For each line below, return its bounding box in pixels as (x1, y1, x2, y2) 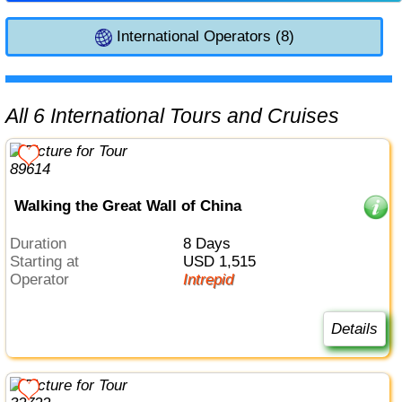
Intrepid (187, 271, 233, 289)
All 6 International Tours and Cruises (19, 103, 340, 127)
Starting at (20, 253, 80, 271)
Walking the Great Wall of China (13, 197, 241, 214)
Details (330, 319, 378, 337)
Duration (21, 235, 67, 253)
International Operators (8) (112, 27, 295, 45)
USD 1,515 (193, 253, 256, 271)
